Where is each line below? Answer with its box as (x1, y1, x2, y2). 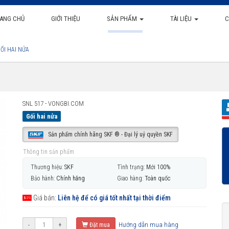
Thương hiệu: (31, 164, 63, 171)
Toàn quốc (145, 174, 170, 182)
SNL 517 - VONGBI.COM (22, 100, 84, 107)
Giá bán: (32, 193, 58, 202)
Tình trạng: (117, 164, 145, 171)
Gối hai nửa (26, 112, 57, 120)
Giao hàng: (117, 174, 143, 182)
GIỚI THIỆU (51, 15, 80, 22)
